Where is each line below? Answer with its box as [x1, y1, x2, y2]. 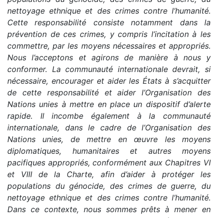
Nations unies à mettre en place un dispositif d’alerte [7, 99, 211, 109]
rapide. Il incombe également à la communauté [7, 110, 211, 121]
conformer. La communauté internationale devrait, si [7, 64, 211, 74]
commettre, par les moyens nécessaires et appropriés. [7, 40, 211, 51]
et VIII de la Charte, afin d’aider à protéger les [7, 169, 211, 179]
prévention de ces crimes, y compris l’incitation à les [7, 29, 211, 39]
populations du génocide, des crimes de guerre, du [7, 181, 211, 191]
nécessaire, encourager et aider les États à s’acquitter [7, 75, 211, 86]
